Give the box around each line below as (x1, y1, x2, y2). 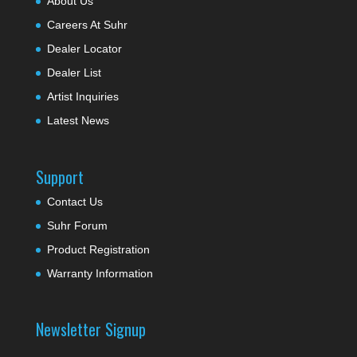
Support (35, 164, 84, 189)
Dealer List (46, 66, 101, 80)
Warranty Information (46, 266, 153, 280)
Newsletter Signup (35, 316, 146, 341)
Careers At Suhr (46, 18, 127, 32)
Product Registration (46, 242, 150, 256)
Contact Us (46, 194, 103, 208)
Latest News (46, 114, 109, 127)
